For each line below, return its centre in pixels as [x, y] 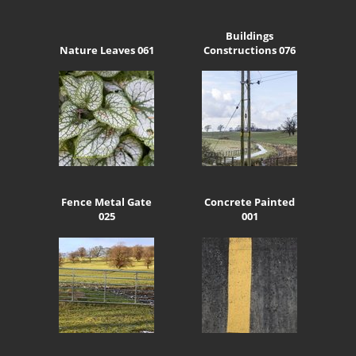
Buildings [250, 35]
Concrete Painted [250, 202]
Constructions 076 [250, 50]
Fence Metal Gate [106, 202]
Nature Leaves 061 [106, 50]
